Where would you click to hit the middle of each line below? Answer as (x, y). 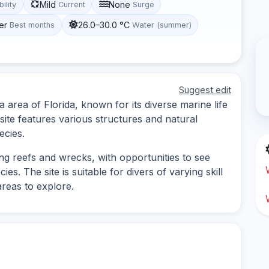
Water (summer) (162, 25)
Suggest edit (205, 89)
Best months (32, 25)
